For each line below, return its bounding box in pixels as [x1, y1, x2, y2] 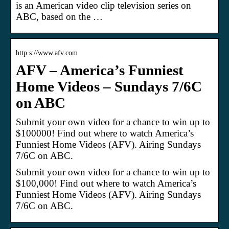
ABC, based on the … [16, 11, 103, 22]
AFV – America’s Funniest [16, 62, 184, 78]
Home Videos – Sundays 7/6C [16, 78, 202, 95]
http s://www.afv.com [16, 49, 78, 57]
